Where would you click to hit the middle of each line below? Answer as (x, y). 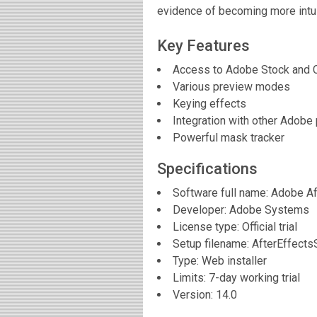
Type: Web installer (220, 261)
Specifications (207, 169)
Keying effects (209, 104)
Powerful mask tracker (229, 138)
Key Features (203, 46)
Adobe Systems (269, 210)
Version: (194, 295)
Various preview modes (231, 87)
